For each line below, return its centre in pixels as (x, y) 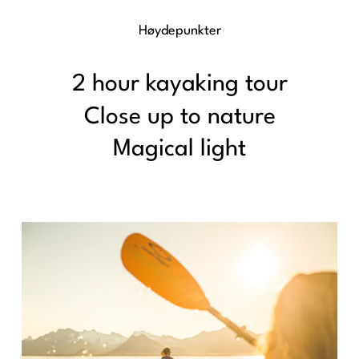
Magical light (179, 149)
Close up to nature (179, 117)
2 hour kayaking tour (179, 85)
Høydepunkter (179, 31)
